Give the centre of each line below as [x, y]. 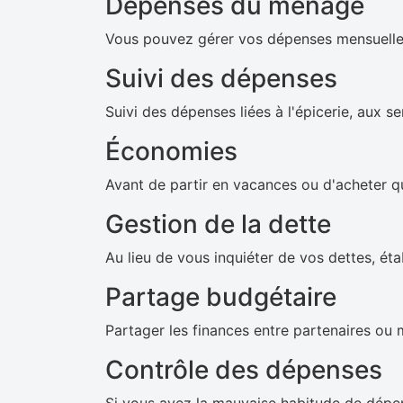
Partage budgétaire [221, 297]
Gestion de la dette [218, 224]
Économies [171, 151]
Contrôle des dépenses [244, 370]
